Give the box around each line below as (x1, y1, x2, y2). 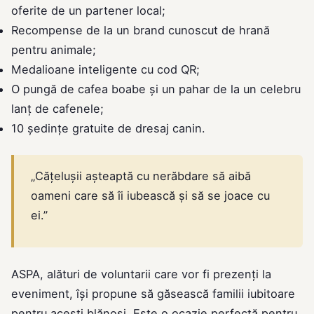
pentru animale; (11, 42, 96, 57)
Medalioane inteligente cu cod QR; (11, 62, 200, 76)
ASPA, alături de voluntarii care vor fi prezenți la (11, 266, 271, 281)
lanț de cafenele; (11, 101, 104, 116)
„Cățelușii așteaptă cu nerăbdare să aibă (31, 168, 251, 183)
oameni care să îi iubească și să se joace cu (31, 188, 270, 203)
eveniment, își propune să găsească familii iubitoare (11, 286, 295, 301)
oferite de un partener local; (11, 3, 165, 18)
